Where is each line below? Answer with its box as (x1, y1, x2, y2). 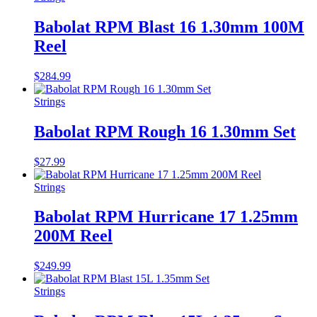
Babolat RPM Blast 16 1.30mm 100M (34, 17, 304, 36)
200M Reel (34, 226, 113, 246)
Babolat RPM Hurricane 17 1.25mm (34, 207, 298, 226)
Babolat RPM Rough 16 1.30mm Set (34, 122, 296, 141)
